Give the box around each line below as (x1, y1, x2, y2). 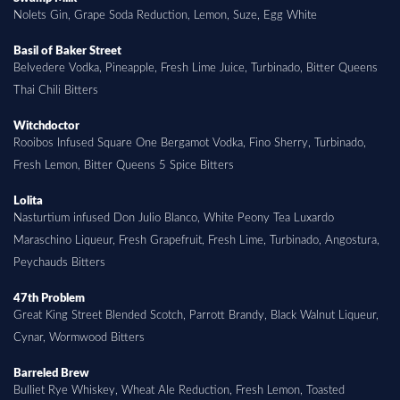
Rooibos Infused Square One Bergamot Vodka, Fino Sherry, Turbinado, (13, 137, 366, 148)
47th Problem (13, 292, 85, 304)
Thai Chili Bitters (13, 84, 98, 96)
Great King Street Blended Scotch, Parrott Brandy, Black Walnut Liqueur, (13, 309, 379, 321)
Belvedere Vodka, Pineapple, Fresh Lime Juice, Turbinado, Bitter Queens (13, 62, 378, 73)
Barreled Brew (13, 367, 89, 379)
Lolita (13, 195, 43, 206)
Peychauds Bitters (13, 256, 105, 268)
